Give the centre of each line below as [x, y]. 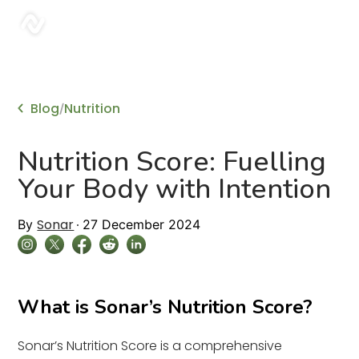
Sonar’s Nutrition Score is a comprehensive [150, 346]
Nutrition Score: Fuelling [172, 161]
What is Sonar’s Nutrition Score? [165, 307]
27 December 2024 [142, 224]
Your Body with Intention [175, 189]
